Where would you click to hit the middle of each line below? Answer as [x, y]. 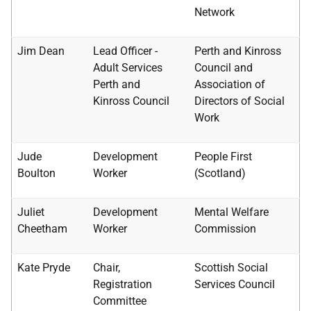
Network [215, 12]
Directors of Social [239, 101]
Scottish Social [231, 268]
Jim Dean [41, 51]
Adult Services [128, 68]
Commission [225, 229]
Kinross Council [131, 101]
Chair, [107, 268]
